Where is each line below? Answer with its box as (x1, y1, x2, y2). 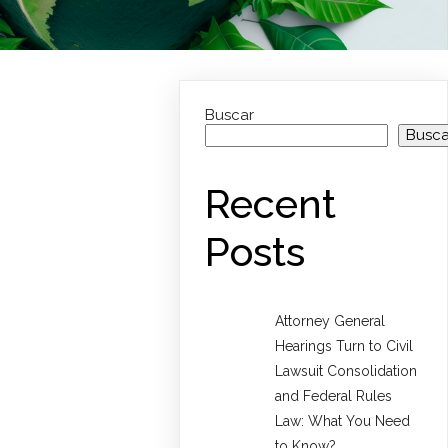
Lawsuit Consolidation (275, 363, 418, 380)
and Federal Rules (275, 388, 393, 405)
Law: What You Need (275, 413, 411, 430)
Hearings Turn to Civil (275, 338, 414, 355)
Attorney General (275, 313, 386, 330)
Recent (205, 180, 337, 228)
